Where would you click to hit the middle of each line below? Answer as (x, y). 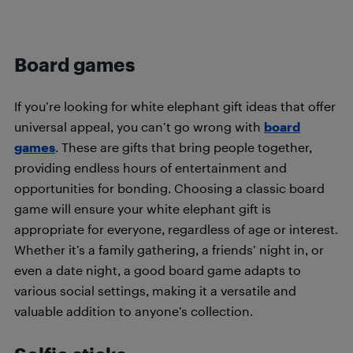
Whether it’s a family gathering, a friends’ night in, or (169, 249)
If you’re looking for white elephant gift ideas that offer (175, 106)
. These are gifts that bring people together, (184, 147)
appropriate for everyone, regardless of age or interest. (176, 229)
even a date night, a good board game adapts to (158, 270)
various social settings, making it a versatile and (155, 290)
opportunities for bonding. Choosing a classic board (169, 188)
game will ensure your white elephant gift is (143, 208)
